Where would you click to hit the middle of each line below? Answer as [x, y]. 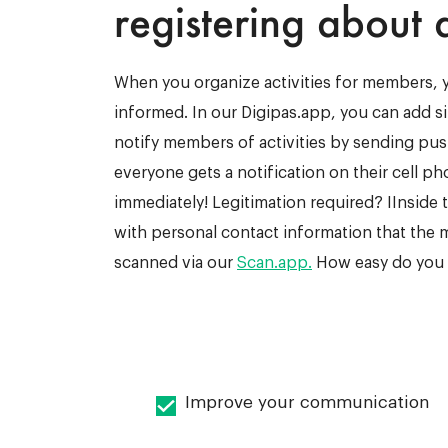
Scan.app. [274, 263]
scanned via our [175, 263]
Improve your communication [306, 402]
